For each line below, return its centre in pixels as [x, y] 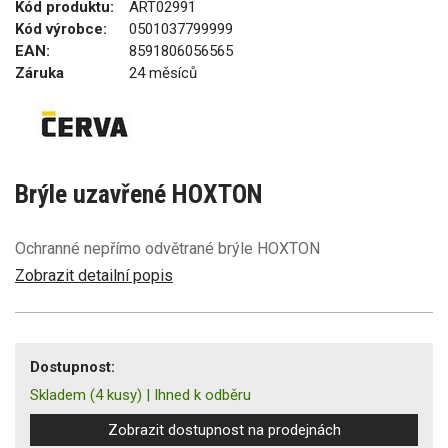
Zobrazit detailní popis [94, 275]
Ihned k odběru [202, 394]
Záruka [39, 73]
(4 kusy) [116, 394]
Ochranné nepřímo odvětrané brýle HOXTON [167, 248]
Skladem [58, 394]
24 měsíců [163, 73]
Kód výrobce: [61, 29]
